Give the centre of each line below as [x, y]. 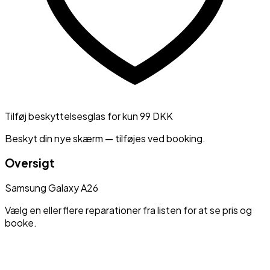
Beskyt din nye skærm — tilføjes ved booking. [105, 139]
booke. [21, 222]
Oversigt [30, 163]
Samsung [26, 187]
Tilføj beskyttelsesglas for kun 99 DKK [89, 116]
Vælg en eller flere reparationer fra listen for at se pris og [128, 210]
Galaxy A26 [73, 187]
